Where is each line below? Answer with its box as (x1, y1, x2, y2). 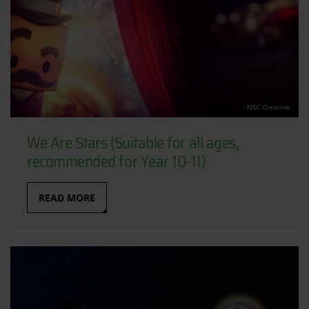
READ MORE (39, 191, 95, 205)
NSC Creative (247, 102, 290, 112)
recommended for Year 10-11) (27, 149, 206, 175)
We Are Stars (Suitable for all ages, (27, 130, 239, 156)
